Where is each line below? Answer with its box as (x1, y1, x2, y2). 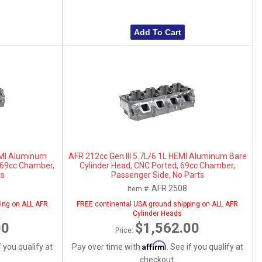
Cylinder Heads (133, 209, 182, 218)
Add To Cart (133, 27, 181, 37)
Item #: (127, 184, 152, 193)
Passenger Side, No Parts (111, 170, 204, 180)
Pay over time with (71, 242, 142, 251)
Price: (115, 226, 136, 235)
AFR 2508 (151, 183, 188, 193)
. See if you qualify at (166, 242, 243, 251)
